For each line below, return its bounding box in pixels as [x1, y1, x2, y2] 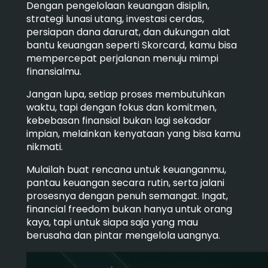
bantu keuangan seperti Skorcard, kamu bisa [26, 38, 237, 52]
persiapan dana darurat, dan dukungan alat [26, 25, 230, 39]
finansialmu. [26, 64, 81, 78]
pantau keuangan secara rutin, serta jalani [26, 175, 224, 190]
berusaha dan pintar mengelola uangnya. [26, 228, 220, 242]
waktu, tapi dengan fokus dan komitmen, [26, 100, 217, 114]
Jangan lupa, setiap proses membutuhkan [26, 87, 225, 101]
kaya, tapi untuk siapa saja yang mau [26, 215, 198, 229]
